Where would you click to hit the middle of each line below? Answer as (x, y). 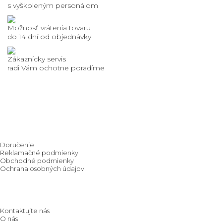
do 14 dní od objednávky (49, 37)
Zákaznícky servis (37, 59)
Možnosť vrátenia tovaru (49, 28)
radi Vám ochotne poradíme (56, 68)
